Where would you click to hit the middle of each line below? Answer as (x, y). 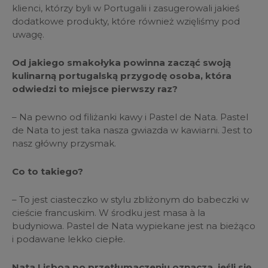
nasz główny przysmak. (64, 143)
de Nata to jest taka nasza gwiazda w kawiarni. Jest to (132, 130)
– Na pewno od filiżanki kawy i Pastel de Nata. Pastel (130, 117)
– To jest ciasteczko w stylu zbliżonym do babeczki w (130, 199)
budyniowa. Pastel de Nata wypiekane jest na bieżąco (134, 226)
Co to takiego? (49, 171)
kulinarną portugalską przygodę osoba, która (122, 75)
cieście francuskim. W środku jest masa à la (109, 212)
